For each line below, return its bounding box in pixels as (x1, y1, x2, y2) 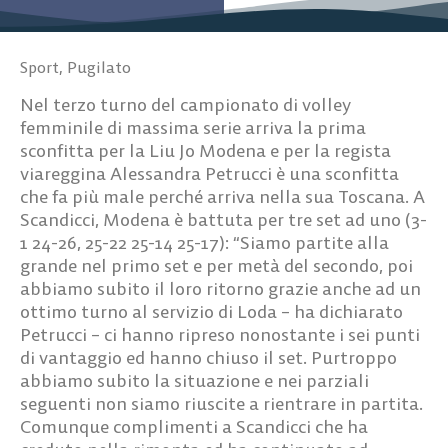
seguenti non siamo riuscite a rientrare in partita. (20, 391, 423, 415)
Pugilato (67, 56, 131, 77)
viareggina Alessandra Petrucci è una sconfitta (20, 161, 399, 185)
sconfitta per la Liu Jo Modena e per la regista (20, 138, 391, 162)
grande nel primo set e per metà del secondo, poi (20, 253, 413, 277)
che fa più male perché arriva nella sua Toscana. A (20, 184, 425, 208)
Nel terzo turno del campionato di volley (20, 92, 351, 116)
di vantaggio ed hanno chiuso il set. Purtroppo (20, 345, 397, 369)
